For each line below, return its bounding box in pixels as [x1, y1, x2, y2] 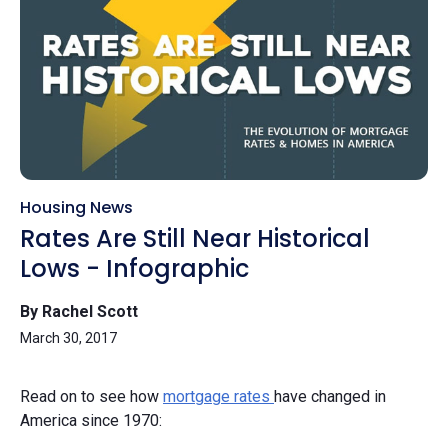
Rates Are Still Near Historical [20, 221, 370, 255]
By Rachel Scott [20, 301, 138, 321]
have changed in [274, 386, 386, 406]
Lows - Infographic [20, 251, 249, 285]
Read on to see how [20, 386, 163, 406]
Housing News [20, 195, 133, 219]
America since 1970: [20, 410, 162, 430]
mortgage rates [163, 386, 274, 406]
